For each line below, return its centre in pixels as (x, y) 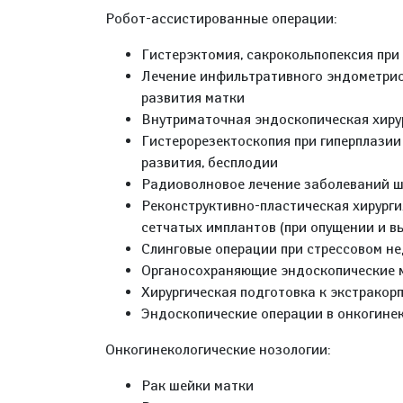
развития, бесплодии (210, 162)
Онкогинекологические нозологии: (218, 349)
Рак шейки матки (197, 385)
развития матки (193, 98)
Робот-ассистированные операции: (221, 18)
